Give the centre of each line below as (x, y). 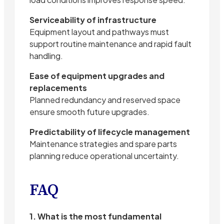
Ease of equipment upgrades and (97, 75)
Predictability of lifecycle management (110, 131)
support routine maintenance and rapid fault (110, 43)
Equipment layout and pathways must (99, 31)
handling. (46, 55)
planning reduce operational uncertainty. (104, 155)
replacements (58, 87)
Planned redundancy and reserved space (105, 99)
